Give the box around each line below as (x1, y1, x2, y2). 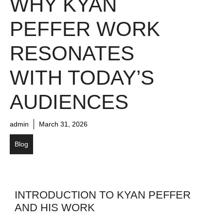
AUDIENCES (10, 90, 128, 113)
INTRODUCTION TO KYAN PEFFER (15, 188, 191, 201)
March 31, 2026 (39, 120, 88, 128)
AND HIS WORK (15, 201, 95, 214)
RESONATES (10, 41, 134, 65)
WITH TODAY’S (10, 66, 154, 89)
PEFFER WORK (10, 17, 160, 40)
